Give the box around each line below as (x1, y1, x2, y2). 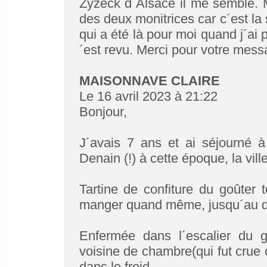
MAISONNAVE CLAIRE (79, 73, 220, 88)
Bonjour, (79, 104, 127, 119)
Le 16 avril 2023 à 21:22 (79, 89, 218, 104)
